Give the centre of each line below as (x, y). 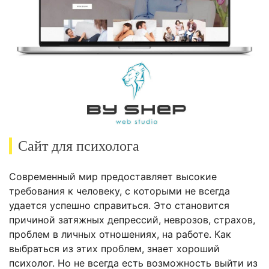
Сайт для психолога (79, 146)
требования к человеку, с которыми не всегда (119, 191)
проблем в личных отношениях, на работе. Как (120, 234)
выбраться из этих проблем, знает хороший (114, 249)
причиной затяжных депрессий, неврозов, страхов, (132, 220)
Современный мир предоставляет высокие (113, 177)
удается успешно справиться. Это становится (119, 206)
